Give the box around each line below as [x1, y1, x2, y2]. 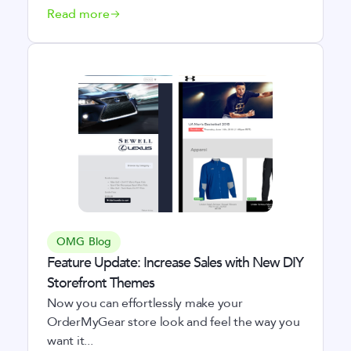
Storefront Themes [47, 273, 154, 293]
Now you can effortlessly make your [47, 295, 243, 312]
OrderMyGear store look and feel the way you [47, 313, 300, 331]
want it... [47, 332, 93, 349]
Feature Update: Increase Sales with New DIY [47, 253, 303, 273]
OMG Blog [56, 234, 112, 249]
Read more [47, 5, 110, 23]
